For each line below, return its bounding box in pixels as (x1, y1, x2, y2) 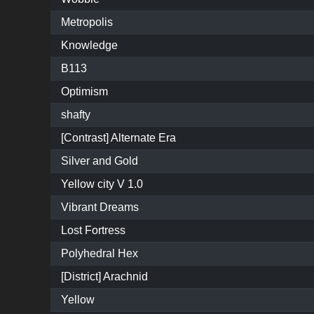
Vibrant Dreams (61, 201, 139, 214)
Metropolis (61, 16, 113, 29)
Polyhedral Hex (61, 247, 138, 260)
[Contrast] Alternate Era (61, 132, 176, 144)
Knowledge (61, 39, 118, 52)
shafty (61, 109, 90, 121)
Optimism (61, 86, 108, 98)
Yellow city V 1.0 (61, 178, 143, 191)
